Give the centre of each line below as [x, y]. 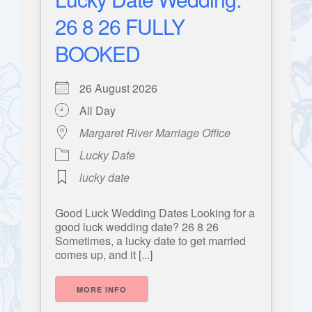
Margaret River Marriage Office [155, 133]
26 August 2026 [124, 88]
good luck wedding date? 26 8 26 [137, 227]
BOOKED [97, 54]
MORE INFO [102, 290]
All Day [97, 111]
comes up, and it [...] [104, 255]
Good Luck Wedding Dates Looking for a [155, 213]
